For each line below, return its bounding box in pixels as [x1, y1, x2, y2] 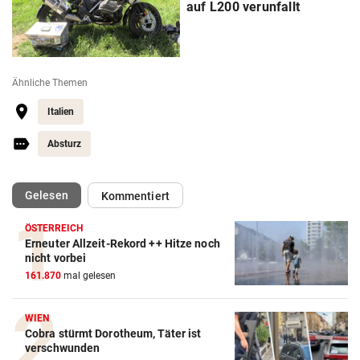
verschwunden [25, 342, 100, 355]
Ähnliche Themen [12, 76, 88, 88]
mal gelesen [61, 269, 116, 281]
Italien [47, 105, 74, 117]
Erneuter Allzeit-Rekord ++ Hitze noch [25, 236, 220, 250]
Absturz [47, 137, 81, 149]
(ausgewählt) [67, 187, 136, 201]
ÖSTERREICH [25, 222, 84, 234]
